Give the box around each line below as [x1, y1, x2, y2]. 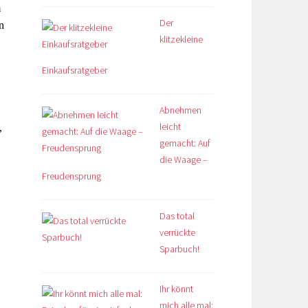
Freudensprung [42, 169, 101, 182]
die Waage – [159, 153, 208, 166]
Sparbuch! [159, 242, 199, 255]
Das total [159, 209, 195, 222]
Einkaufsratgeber [42, 63, 107, 76]
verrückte [159, 225, 195, 239]
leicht [159, 120, 181, 133]
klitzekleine [159, 32, 203, 45]
